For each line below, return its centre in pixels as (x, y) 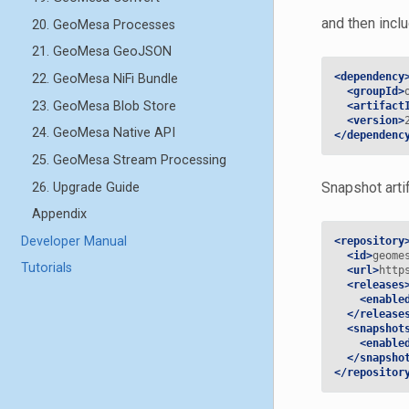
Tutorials (47, 268)
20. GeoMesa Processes (103, 25)
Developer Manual (74, 241)
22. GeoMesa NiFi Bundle (105, 79)
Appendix (59, 215)
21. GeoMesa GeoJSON (101, 52)
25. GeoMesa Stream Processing (129, 160)
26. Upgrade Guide (85, 187)
